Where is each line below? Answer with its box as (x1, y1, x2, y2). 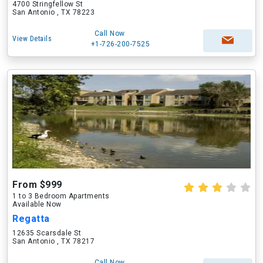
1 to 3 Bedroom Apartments (12, 192, 110, 200)
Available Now (12, 200, 62, 208)
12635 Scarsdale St (12, 229, 81, 237)
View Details (12, 35, 52, 43)
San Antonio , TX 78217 (12, 237, 95, 245)
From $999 (12, 179, 62, 190)
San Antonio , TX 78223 (12, 8, 95, 16)
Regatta (12, 213, 50, 224)
